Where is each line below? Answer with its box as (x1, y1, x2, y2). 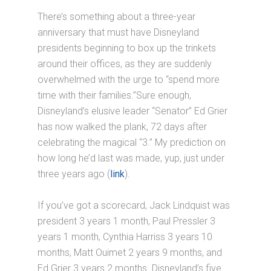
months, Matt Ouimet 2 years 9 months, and (38, 246, 223, 258)
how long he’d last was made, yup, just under (38, 152, 225, 164)
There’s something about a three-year (38, 10, 196, 22)
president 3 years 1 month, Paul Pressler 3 (38, 215, 216, 227)
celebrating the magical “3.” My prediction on (38, 136, 226, 148)
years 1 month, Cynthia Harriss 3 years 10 (38, 230, 213, 243)
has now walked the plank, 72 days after (38, 120, 207, 132)
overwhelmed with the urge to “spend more (38, 73, 220, 85)
